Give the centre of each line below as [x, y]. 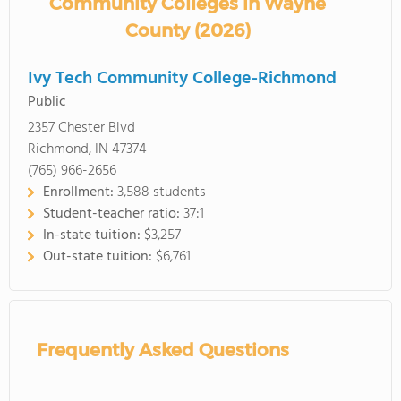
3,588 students [162, 192]
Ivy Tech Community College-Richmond [182, 79]
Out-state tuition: [99, 257]
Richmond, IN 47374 [87, 149]
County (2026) [188, 30]
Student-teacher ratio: [113, 214]
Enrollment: [80, 192]
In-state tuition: [94, 235]
